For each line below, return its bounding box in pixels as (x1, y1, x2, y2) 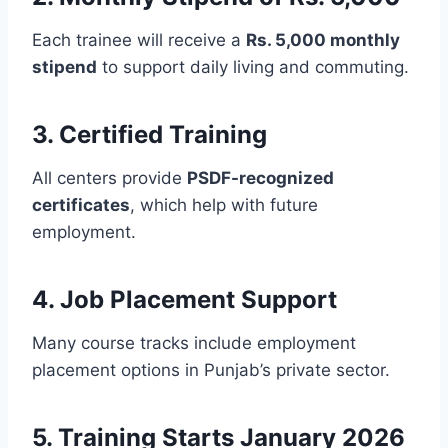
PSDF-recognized (187, 167, 334, 188)
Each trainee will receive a (32, 29, 246, 50)
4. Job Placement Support (32, 284, 337, 314)
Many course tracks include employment (32, 332, 356, 353)
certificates (32, 194, 130, 215)
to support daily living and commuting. (97, 56, 409, 77)
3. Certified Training (32, 119, 267, 149)
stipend (32, 56, 97, 77)
